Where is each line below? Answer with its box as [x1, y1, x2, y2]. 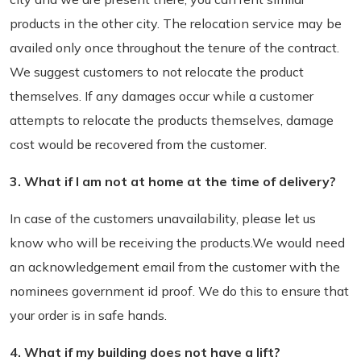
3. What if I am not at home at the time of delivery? [10, 173, 336, 189]
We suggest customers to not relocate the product [10, 64, 304, 80]
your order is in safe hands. [10, 307, 167, 323]
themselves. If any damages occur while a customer [10, 88, 313, 104]
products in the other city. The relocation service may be [10, 15, 342, 31]
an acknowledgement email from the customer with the [10, 259, 340, 275]
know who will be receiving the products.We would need [10, 234, 345, 251]
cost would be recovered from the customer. [10, 136, 267, 152]
